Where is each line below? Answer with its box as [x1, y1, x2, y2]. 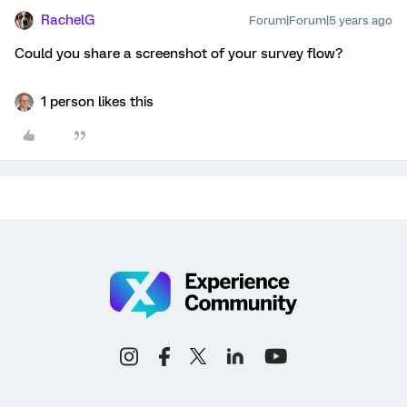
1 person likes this [41, 94, 154, 110]
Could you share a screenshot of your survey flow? [15, 45, 342, 62]
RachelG [41, 12, 94, 28]
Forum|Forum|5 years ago [249, 14, 392, 27]
